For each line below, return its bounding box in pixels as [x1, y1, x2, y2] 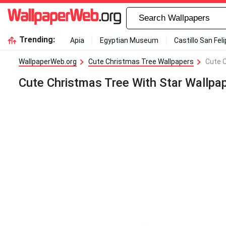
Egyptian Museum [99, 36, 158, 44]
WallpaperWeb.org [19, 58, 77, 66]
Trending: [19, 35, 55, 44]
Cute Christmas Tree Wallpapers [88, 58, 194, 66]
